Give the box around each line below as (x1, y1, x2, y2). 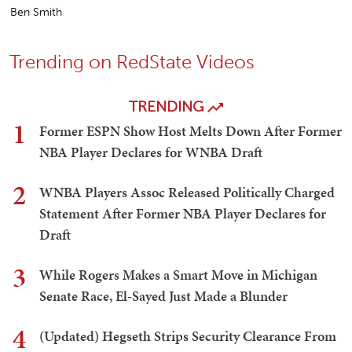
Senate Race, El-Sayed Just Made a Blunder (39, 286, 288, 306)
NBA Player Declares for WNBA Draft (39, 142, 262, 163)
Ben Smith (10, 5, 62, 20)
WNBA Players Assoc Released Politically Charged (39, 182, 335, 203)
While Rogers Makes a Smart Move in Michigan (39, 265, 317, 285)
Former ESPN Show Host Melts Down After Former (39, 121, 342, 141)
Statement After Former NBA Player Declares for (39, 203, 326, 224)
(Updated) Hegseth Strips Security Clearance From (39, 326, 336, 346)
